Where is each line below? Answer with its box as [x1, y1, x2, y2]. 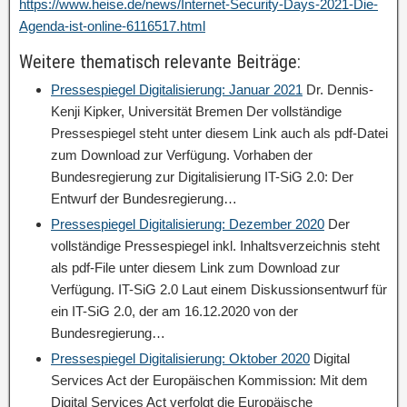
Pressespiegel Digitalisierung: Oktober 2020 [51, 351, 310, 367]
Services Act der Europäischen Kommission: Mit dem [51, 372, 368, 389]
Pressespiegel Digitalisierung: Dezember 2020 [51, 216, 324, 233]
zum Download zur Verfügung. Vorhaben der [51, 147, 313, 164]
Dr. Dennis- [303, 82, 373, 98]
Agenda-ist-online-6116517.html [19, 18, 205, 35]
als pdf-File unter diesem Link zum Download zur [51, 260, 340, 276]
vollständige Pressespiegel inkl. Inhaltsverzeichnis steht [51, 238, 380, 254]
